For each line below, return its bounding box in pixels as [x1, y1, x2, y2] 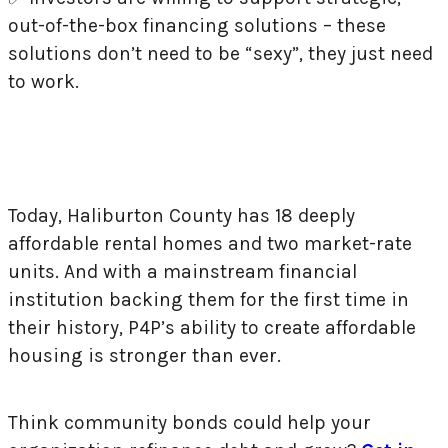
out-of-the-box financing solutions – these [8, 13, 386, 37]
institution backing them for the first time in [8, 288, 409, 312]
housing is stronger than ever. [8, 344, 281, 368]
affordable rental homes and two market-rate [8, 232, 412, 256]
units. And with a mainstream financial [8, 260, 357, 284]
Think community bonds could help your [8, 411, 371, 435]
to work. [8, 69, 79, 93]
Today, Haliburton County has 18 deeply [8, 204, 355, 228]
